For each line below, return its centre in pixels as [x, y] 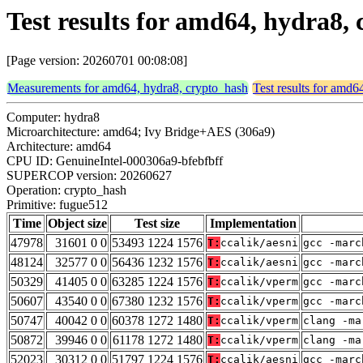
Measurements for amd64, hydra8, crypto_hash [128, 88]
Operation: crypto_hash [66, 190]
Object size [77, 224]
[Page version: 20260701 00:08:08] [97, 61]
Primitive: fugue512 [57, 205]
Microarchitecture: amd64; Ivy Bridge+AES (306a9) [141, 132]
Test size [157, 224]
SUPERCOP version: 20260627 [89, 176]
